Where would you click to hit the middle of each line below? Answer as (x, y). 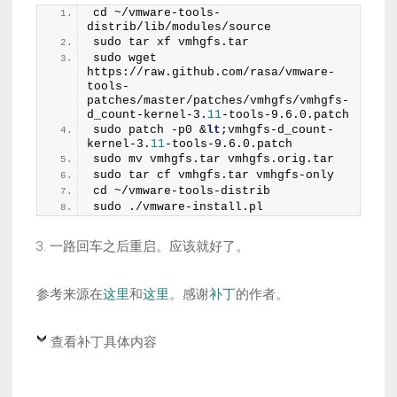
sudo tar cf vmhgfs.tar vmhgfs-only (214, 175)
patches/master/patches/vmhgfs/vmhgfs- (218, 101)
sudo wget (125, 58)
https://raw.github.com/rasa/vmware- (211, 73)
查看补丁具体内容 (104, 342)
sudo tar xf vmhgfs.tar (171, 43)
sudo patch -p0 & (150, 130)
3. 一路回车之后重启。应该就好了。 (143, 246)
